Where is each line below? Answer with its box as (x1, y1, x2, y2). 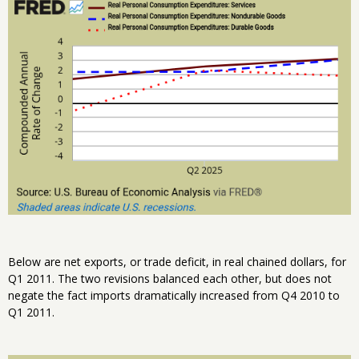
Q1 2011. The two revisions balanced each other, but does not (8, 271, 332, 287)
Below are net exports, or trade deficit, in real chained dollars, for (8, 254, 346, 270)
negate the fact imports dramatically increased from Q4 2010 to (8, 288, 340, 304)
